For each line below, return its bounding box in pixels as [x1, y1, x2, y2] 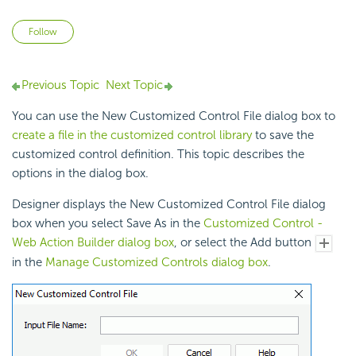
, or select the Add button [174, 235, 315, 250]
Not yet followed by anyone [74, 21, 222, 37]
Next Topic [106, 78, 163, 93]
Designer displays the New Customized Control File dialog [12, 197, 326, 212]
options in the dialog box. [12, 166, 149, 181]
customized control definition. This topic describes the [12, 147, 304, 162]
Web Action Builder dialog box [12, 235, 174, 250]
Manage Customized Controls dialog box [45, 255, 268, 270]
